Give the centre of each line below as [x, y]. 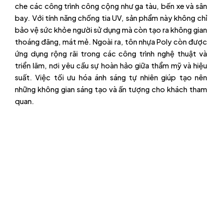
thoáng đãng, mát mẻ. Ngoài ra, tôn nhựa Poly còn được [111, 41]
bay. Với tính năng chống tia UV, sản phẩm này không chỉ [111, 18]
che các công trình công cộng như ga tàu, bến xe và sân [111, 6]
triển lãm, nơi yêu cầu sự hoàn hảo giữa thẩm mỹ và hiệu [111, 65]
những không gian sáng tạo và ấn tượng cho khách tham [111, 89]
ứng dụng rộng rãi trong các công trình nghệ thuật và [111, 53]
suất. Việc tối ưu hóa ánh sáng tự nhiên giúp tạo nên [111, 77]
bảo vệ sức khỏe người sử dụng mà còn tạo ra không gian [111, 29]
